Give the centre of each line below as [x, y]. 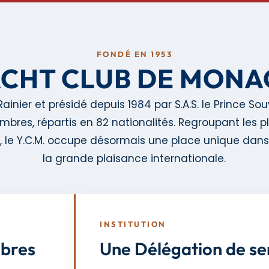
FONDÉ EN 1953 [134, 54]
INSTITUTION [133, 224]
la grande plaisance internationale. [134, 159]
